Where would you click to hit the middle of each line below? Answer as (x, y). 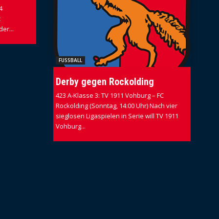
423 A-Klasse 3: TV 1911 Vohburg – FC (110, 96)
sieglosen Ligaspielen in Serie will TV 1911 (117, 116)
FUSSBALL (71, 60)
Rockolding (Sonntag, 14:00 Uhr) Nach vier (117, 106)
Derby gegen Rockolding (105, 82)
